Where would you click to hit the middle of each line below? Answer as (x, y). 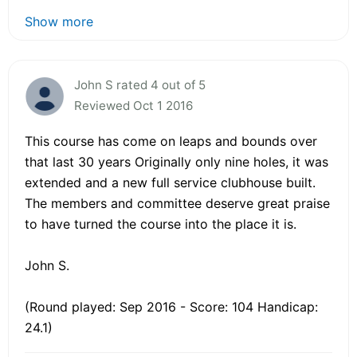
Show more (59, 21)
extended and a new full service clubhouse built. (170, 182)
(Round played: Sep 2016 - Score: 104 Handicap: (171, 306)
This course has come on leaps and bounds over (171, 141)
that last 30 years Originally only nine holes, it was (177, 161)
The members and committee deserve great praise (177, 203)
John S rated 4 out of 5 (140, 84)
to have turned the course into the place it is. (161, 224)
